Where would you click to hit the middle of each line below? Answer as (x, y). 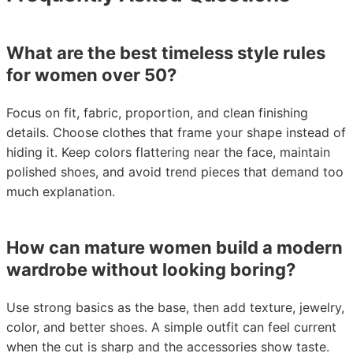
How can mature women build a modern (175, 247)
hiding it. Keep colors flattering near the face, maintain (168, 152)
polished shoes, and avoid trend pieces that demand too (175, 172)
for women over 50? (91, 75)
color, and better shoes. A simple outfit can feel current (171, 327)
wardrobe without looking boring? (151, 269)
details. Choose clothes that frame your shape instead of (176, 132)
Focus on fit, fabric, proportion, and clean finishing (157, 113)
